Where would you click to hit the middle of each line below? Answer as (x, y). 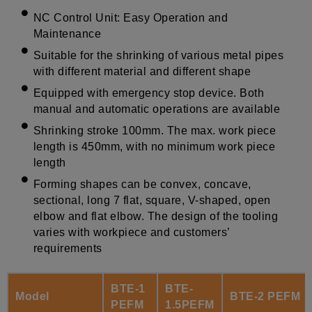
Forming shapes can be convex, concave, (142, 184)
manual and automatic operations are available (157, 109)
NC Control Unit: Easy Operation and (131, 17)
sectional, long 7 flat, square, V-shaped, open (152, 200)
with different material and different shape (142, 71)
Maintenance (67, 33)
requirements (68, 248)
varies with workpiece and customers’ (131, 232)
